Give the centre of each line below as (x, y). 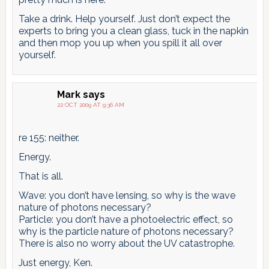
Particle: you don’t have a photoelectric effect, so (125, 219)
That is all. (41, 176)
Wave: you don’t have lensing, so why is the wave (127, 195)
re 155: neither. (49, 138)
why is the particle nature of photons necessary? (126, 231)
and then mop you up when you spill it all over (120, 43)
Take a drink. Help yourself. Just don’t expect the (124, 19)
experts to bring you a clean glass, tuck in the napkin (133, 31)
